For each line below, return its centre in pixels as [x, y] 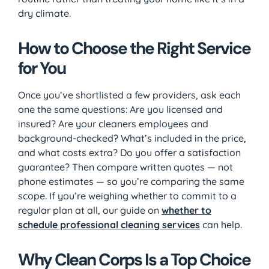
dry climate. [44, 13]
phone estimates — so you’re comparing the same [131, 181]
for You [42, 68]
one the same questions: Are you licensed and [120, 109]
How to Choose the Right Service [134, 48]
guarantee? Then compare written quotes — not [125, 167]
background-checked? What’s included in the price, [132, 138]
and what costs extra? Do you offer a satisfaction [129, 152]
